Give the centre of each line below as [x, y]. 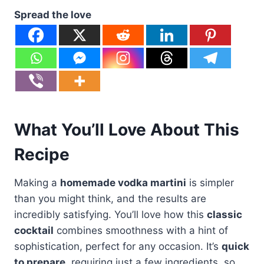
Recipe [42, 154]
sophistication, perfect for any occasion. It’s [118, 246]
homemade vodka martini [123, 182]
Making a [37, 182]
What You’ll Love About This [127, 129]
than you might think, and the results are [110, 198]
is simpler [210, 182]
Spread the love [53, 14]
